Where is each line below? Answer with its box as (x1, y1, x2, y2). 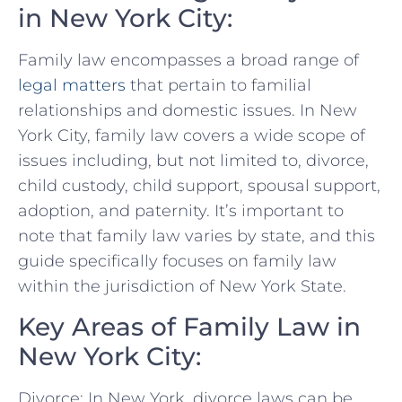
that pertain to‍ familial (126, 75, 311, 96)
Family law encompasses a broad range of (18, 50, 359, 71)
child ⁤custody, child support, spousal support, (18, 176, 380, 197)
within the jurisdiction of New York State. (18, 276, 346, 297)
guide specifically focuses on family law (18, 251, 336, 272)
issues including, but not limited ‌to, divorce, (18, 151, 369, 171)
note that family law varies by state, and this (18, 226, 375, 247)
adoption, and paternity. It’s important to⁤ (18, 201, 344, 222)
